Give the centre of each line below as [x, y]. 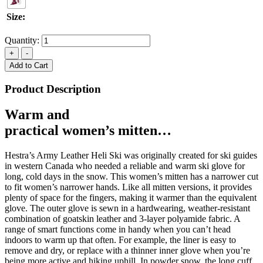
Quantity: [23, 40]
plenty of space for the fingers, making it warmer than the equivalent [131, 198]
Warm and [37, 115]
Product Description [53, 89]
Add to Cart [29, 65]
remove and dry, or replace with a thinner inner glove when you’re [127, 251]
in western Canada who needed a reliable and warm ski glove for [125, 166]
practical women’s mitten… [88, 131]
